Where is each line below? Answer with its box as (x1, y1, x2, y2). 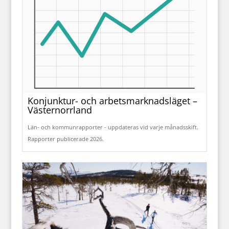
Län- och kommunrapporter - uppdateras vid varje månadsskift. (27, 123, 198, 131)
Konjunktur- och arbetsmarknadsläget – (27, 94, 197, 107)
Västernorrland (27, 103, 92, 116)
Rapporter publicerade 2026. (27, 134, 104, 143)
